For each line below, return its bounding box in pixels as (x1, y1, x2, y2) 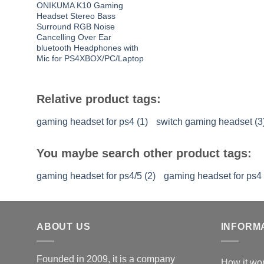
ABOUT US (37, 222, 91, 232)
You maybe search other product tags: (37, 147, 252, 160)
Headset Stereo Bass (36, 11, 115, 21)
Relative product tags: (37, 93, 161, 106)
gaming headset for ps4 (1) (37, 117, 148, 127)
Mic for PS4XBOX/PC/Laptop (36, 54, 144, 63)
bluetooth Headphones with (36, 43, 138, 52)
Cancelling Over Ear (36, 32, 111, 42)
